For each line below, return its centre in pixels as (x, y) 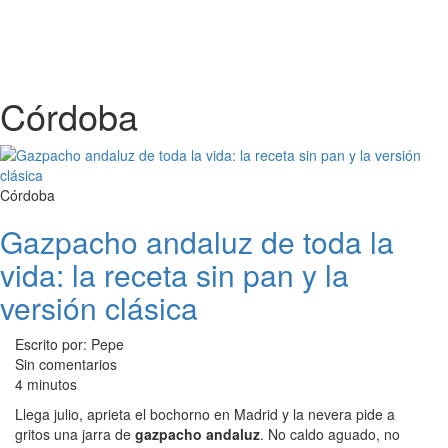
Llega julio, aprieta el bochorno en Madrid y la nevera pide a (205, 414)
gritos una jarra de (75, 434)
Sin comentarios (66, 364)
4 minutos (46, 384)
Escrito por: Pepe (69, 344)
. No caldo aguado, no (330, 434)
